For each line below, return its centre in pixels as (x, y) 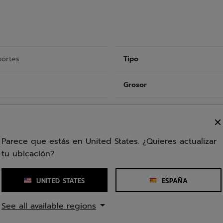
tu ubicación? (28, 154)
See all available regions (49, 206)
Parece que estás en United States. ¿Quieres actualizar (109, 141)
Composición (146, 136)
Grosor (135, 85)
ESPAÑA (175, 181)
